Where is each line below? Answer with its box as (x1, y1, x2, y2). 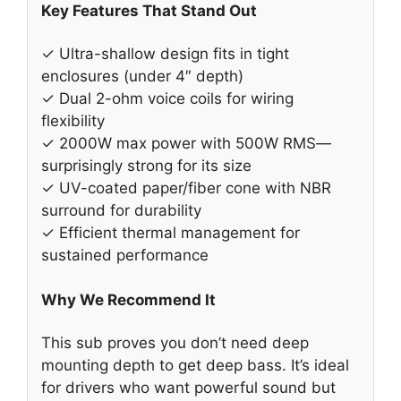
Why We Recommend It (41, 291, 216, 310)
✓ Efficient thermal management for (41, 223, 300, 242)
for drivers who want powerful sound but (41, 378, 336, 397)
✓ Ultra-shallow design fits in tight (41, 44, 289, 63)
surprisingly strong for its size (41, 156, 252, 175)
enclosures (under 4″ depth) (41, 66, 243, 85)
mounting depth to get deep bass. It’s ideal (41, 355, 349, 374)
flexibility (41, 111, 105, 130)
